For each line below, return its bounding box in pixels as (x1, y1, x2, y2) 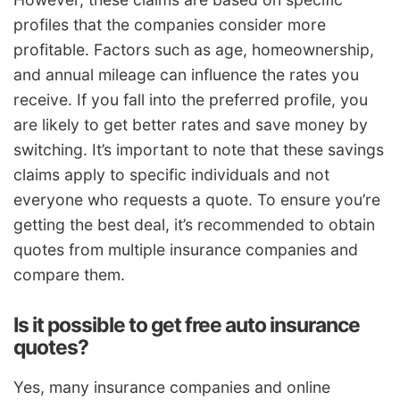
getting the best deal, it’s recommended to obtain (13, 214, 375, 234)
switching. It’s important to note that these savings (13, 139, 384, 159)
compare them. (13, 264, 125, 284)
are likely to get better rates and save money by (13, 114, 368, 134)
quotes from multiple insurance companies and (13, 239, 358, 259)
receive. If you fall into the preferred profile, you (13, 89, 368, 109)
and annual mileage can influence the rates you (13, 64, 359, 84)
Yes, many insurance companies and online (13, 377, 330, 396)
